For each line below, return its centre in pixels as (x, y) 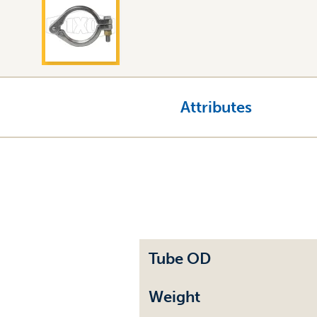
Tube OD (180, 258)
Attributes (216, 107)
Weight (174, 296)
